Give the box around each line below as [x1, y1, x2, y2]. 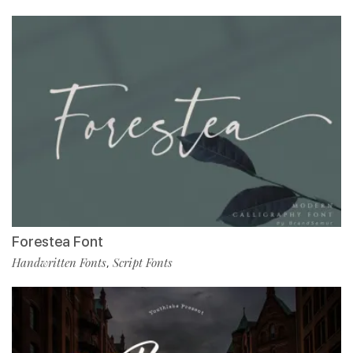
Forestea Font [12, 233, 103, 251]
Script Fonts [113, 255, 173, 271]
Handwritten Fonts [12, 255, 106, 271]
